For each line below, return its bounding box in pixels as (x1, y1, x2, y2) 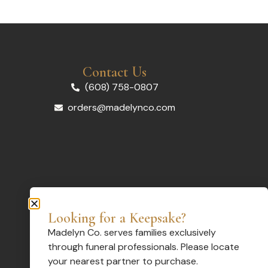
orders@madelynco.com (68, 100, 176, 114)
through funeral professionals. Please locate (48, 240, 239, 253)
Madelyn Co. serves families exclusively (48, 226, 216, 239)
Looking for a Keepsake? (48, 209, 186, 227)
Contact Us (83, 63, 147, 81)
